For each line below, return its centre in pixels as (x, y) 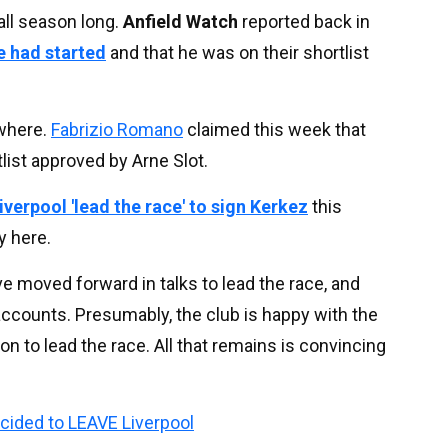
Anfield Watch (180, 21)
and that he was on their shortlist (237, 52)
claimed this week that (274, 129)
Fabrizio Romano (117, 129)
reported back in (304, 21)
